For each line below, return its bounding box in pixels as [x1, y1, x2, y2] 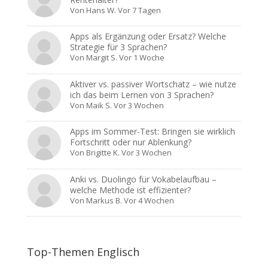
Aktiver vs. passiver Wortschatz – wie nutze [70, 78, 237, 90]
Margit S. [86, 52, 118, 63]
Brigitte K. [86, 147, 120, 159]
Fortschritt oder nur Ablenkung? [70, 136, 192, 148]
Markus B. [86, 194, 123, 206]
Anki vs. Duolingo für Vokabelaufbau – [70, 173, 217, 185]
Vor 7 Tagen [118, 5, 162, 16]
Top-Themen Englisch [26, 245, 139, 260]
